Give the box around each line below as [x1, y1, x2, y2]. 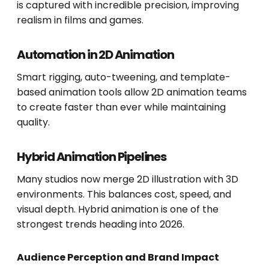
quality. [17, 115, 50, 130]
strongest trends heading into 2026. [17, 217, 184, 232]
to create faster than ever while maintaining [17, 100, 226, 115]
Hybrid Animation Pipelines [17, 148, 166, 166]
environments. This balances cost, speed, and [17, 187, 231, 202]
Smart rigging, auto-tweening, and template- [17, 70, 231, 85]
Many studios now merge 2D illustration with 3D [17, 172, 238, 187]
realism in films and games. [17, 13, 144, 28]
